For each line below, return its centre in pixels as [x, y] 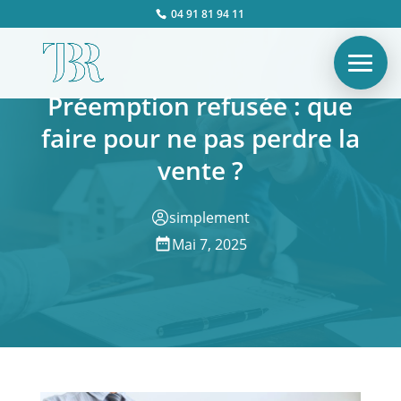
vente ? [200, 170]
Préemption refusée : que [200, 106]
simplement [209, 217]
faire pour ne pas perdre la [200, 138]
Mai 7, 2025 [209, 244]
